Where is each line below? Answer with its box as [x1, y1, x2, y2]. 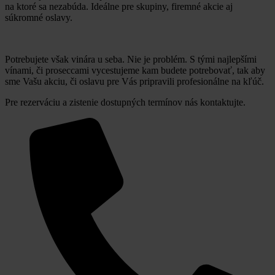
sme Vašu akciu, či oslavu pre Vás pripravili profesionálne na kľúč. [5, 76, 264, 87]
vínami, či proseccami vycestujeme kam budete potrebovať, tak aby [5, 64, 265, 76]
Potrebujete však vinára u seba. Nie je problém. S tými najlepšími [5, 53, 257, 64]
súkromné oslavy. [5, 12, 72, 23]
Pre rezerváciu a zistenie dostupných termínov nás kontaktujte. [5, 96, 246, 107]
